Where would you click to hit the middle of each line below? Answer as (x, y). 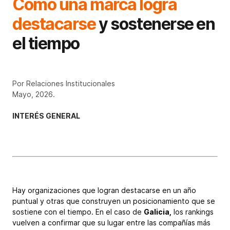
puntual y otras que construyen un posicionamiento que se (114, 201)
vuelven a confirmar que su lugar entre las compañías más (111, 222)
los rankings (193, 212)
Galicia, (158, 212)
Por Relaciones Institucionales (64, 83)
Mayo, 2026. (34, 94)
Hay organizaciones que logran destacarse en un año (104, 190)
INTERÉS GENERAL (46, 116)
